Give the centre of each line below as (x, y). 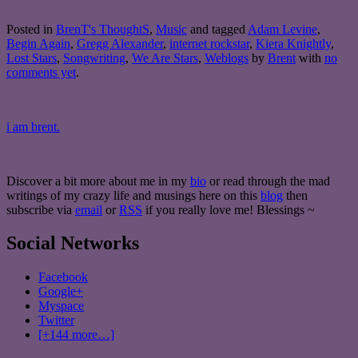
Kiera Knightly (293, 43)
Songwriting (94, 58)
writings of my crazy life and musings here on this (133, 195)
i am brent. (33, 126)
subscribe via (41, 209)
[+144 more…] (76, 335)
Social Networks (73, 243)
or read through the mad (268, 181)
